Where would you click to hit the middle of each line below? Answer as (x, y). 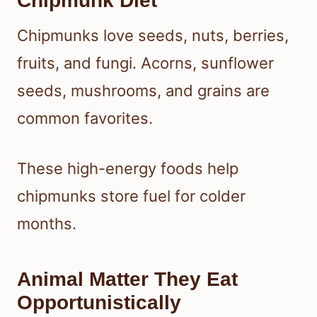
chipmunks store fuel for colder (131, 196)
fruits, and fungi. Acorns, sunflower (145, 63)
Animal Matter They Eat (127, 279)
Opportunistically (99, 302)
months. (47, 223)
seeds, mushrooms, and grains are (143, 90)
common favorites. (85, 118)
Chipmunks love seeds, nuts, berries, (153, 35)
